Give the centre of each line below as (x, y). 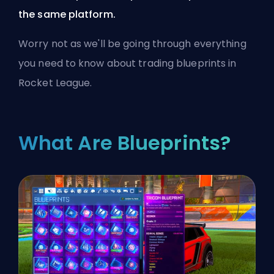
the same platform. (67, 14)
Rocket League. (55, 83)
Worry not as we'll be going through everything (132, 43)
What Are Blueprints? (124, 143)
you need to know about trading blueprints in (128, 63)
